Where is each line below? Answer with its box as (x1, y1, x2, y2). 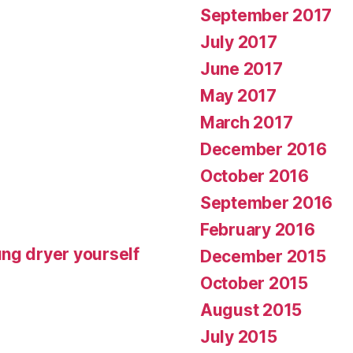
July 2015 (200, 326, 277, 347)
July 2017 (200, 32, 277, 52)
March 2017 (200, 112, 293, 132)
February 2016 (200, 219, 315, 240)
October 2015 (200, 273, 308, 293)
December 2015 (200, 246, 326, 266)
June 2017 (200, 58, 283, 79)
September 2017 (200, 5, 333, 25)
